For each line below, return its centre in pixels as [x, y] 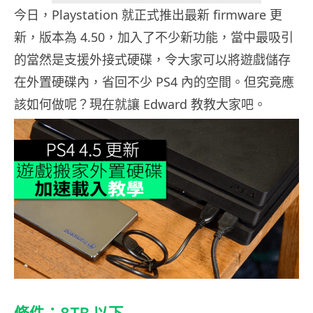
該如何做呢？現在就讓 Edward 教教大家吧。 [140, 104]
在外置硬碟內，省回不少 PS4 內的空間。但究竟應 [154, 82]
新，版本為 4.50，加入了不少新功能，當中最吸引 [154, 37]
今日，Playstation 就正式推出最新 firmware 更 [148, 15]
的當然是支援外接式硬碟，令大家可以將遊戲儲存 [152, 60]
